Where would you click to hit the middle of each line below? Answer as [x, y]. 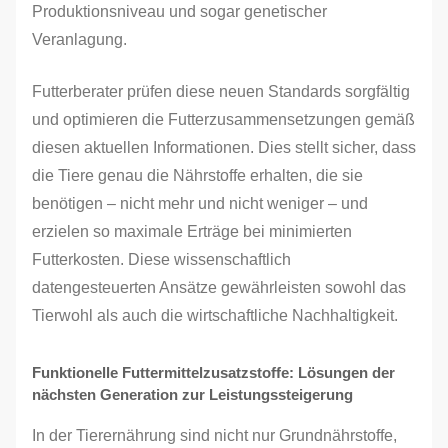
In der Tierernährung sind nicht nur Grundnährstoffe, [214, 435]
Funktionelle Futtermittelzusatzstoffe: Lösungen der [213, 372]
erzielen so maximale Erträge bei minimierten [192, 231]
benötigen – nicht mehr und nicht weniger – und [200, 203]
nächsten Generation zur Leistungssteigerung [192, 394]
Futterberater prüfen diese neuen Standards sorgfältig [221, 91]
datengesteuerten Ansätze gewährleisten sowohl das [219, 287]
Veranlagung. [79, 39]
